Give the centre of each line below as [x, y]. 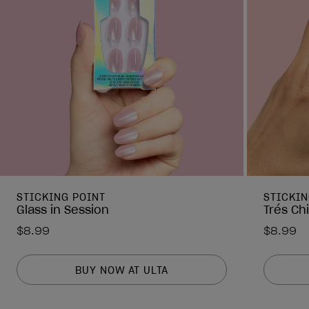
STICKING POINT [61, 198]
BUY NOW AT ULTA [122, 270]
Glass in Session [63, 210]
